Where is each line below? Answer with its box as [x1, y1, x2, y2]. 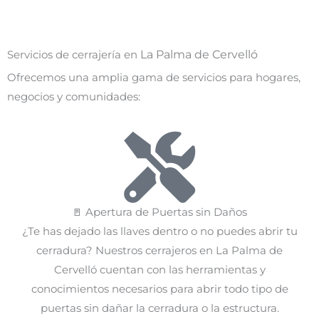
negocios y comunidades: [7, 90, 140, 104]
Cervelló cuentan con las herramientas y [53, 263, 266, 276]
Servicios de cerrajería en [7, 48, 140, 62]
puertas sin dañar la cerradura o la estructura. [40, 301, 279, 315]
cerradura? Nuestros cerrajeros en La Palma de [36, 244, 283, 257]
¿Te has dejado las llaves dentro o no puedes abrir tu [21, 224, 298, 238]
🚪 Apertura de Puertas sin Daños [72, 205, 247, 219]
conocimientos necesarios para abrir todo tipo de [31, 282, 288, 296]
